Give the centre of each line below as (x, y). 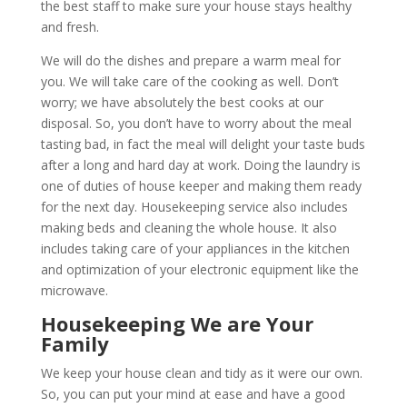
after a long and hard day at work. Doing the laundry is (200, 164)
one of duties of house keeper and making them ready (201, 185)
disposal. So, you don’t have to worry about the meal (196, 123)
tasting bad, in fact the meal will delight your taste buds (203, 144)
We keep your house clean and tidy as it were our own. (201, 372)
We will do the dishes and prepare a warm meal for (190, 60)
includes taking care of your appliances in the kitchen (195, 248)
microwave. (74, 290)
